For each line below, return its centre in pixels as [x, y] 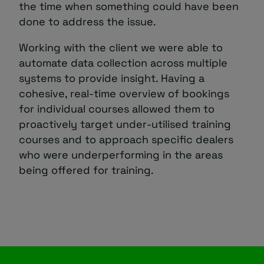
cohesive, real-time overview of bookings [124, 93]
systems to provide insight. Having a [112, 78]
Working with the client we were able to [121, 47]
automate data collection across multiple [123, 63]
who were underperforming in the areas [121, 155]
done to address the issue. [88, 22]
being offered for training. [86, 170]
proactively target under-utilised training [125, 124]
